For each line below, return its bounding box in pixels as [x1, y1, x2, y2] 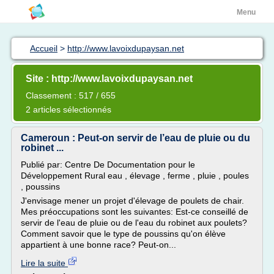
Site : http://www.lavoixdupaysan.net [26, 73, 193, 84]
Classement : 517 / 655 [26, 91, 116, 100]
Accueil [30, 43, 57, 53]
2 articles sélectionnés [26, 105, 111, 114]
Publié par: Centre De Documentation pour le [21, 160, 195, 169]
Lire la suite [21, 258, 68, 268]
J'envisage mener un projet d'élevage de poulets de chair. [21, 196, 244, 206]
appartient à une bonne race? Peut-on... [21, 240, 176, 250]
